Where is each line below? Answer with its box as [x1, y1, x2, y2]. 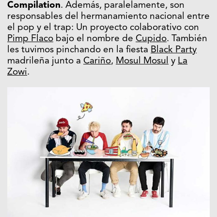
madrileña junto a [7, 57, 83, 66]
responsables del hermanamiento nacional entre [7, 12, 210, 22]
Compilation [7, 1, 61, 11]
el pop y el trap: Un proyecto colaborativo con [7, 23, 199, 33]
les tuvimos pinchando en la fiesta [7, 46, 151, 55]
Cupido [136, 34, 167, 44]
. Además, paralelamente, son [61, 1, 185, 11]
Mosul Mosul [116, 57, 169, 66]
